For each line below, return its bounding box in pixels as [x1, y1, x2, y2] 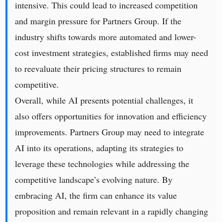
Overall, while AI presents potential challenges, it [15, 94, 194, 107]
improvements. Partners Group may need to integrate [15, 126, 205, 138]
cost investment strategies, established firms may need [15, 47, 209, 59]
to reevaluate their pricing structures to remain [15, 62, 182, 75]
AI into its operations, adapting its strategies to [15, 142, 184, 154]
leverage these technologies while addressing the [15, 158, 190, 170]
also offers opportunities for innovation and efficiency [15, 110, 207, 122]
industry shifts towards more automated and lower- [15, 31, 197, 43]
